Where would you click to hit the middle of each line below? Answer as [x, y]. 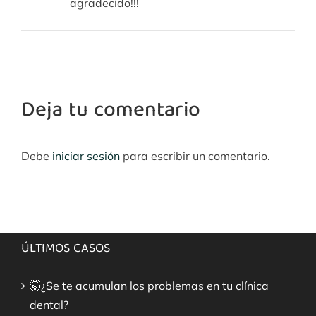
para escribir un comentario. [196, 156]
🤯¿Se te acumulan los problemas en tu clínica [149, 285]
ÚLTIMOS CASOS [66, 249]
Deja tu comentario [111, 111]
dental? [49, 304]
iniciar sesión [87, 156]
